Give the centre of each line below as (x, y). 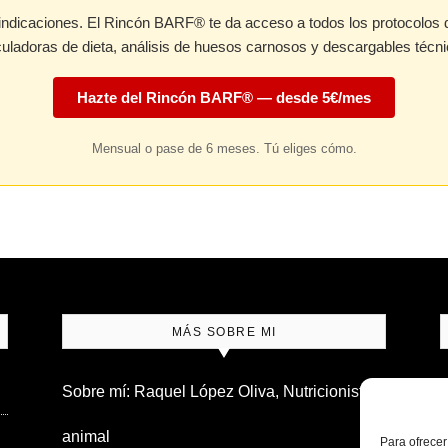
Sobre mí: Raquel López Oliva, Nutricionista (217, 391)
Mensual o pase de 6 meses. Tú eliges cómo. (224, 148)
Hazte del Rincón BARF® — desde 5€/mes (224, 97)
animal (86, 436)
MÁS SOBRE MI (224, 332)
